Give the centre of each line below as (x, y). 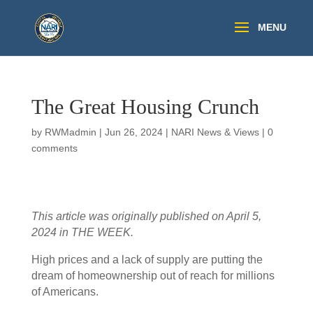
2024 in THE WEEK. (82, 232)
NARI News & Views (215, 132)
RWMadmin (70, 132)
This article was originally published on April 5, (146, 216)
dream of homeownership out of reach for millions (153, 276)
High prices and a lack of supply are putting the (147, 260)
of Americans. (66, 292)
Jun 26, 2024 (133, 132)
